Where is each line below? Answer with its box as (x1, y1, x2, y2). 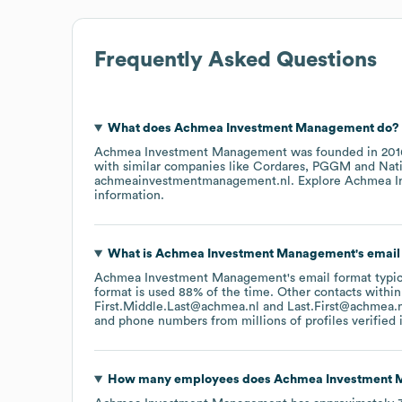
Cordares (253, 160, 305, 173)
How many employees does (107, 372, 274, 386)
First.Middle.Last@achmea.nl (94, 300, 259, 313)
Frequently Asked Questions (94, 48, 377, 71)
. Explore (291, 174, 345, 188)
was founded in (287, 145, 381, 159)
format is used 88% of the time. (94, 285, 277, 299)
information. (94, 188, 164, 202)
